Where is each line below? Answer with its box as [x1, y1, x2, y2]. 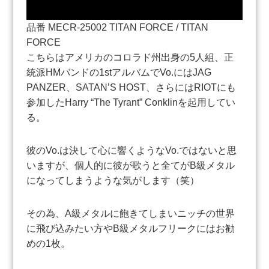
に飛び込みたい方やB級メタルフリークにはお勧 [26, 223, 235, 234]
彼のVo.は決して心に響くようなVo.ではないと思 [26, 145, 237, 156]
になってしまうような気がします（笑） [26, 175, 200, 186]
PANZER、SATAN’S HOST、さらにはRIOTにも [26, 82, 237, 92]
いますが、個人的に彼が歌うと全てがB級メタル [26, 160, 235, 171]
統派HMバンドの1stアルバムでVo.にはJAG [26, 67, 212, 77]
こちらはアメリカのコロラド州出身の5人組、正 [26, 52, 234, 62]
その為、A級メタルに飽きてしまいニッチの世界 [26, 208, 235, 219]
